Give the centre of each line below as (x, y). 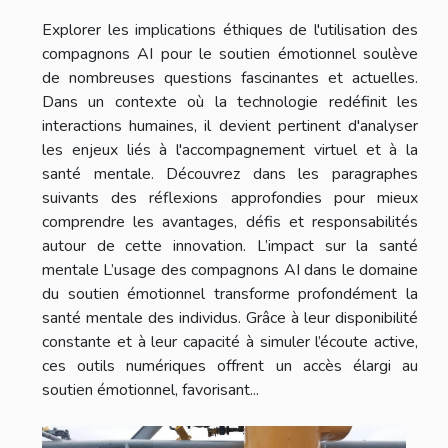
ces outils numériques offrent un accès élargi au (230, 365)
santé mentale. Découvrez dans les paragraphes (230, 173)
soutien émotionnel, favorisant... (150, 389)
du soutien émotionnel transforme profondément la (230, 293)
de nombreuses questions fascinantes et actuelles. (230, 77)
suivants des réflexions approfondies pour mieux (230, 197)
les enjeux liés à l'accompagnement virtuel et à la (230, 149)
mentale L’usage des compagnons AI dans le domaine (230, 269)
